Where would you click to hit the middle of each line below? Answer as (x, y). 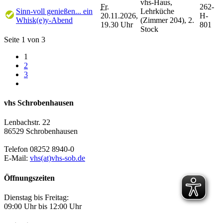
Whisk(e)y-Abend (44, 20)
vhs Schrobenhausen (39, 103)
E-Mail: (17, 158)
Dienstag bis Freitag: (36, 197)
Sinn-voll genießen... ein (54, 11)
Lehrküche (157, 11)
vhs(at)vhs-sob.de (57, 158)
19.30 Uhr (117, 24)
